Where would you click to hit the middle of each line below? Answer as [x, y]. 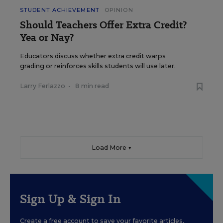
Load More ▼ [111, 148]
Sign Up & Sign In [70, 199]
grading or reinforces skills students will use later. [98, 66]
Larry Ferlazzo [43, 86]
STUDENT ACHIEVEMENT [60, 10]
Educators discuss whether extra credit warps [93, 56]
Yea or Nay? [47, 38]
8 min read [92, 86]
